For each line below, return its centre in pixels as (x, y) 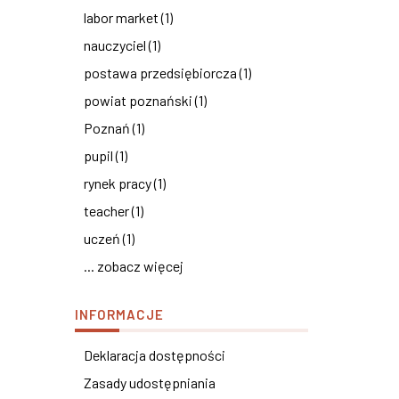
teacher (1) (113, 211)
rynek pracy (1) (124, 183)
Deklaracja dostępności (154, 355)
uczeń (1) (109, 238)
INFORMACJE (119, 314)
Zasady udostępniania (149, 383)
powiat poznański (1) (145, 100)
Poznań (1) (114, 128)
